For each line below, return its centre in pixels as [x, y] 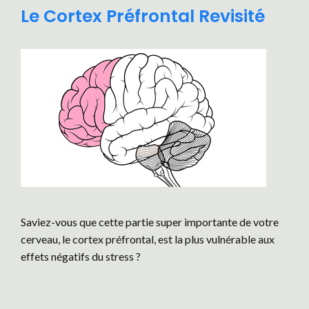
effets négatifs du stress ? [81, 256]
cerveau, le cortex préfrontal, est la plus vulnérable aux [148, 239]
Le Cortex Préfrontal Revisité [143, 16]
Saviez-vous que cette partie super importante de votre [150, 222]
